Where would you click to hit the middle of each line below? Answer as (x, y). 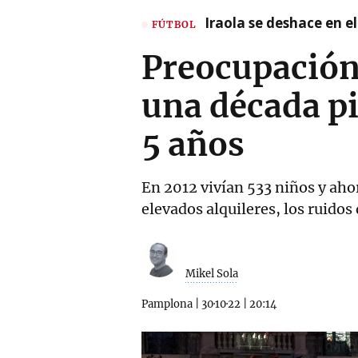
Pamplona (167, 304)
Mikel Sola (212, 274)
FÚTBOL (174, 24)
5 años (193, 145)
